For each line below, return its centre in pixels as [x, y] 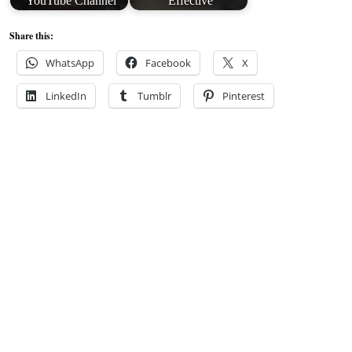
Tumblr [155, 95]
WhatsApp [70, 62]
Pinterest [244, 95]
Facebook [169, 62]
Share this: [32, 35]
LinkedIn [66, 95]
